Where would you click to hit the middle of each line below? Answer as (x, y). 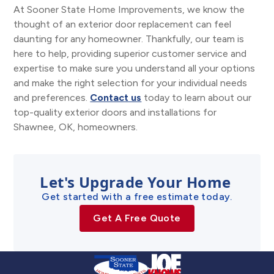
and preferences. (52, 98)
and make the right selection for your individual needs (131, 83)
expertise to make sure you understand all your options (135, 68)
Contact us (116, 98)
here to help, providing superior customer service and (130, 54)
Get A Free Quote (137, 218)
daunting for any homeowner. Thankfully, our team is (129, 39)
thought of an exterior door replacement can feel (123, 24)
